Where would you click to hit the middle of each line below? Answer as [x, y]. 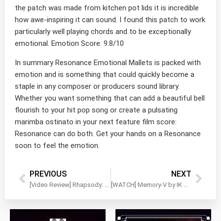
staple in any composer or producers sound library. [97, 86]
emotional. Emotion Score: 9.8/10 [69, 44]
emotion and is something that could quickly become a [105, 74]
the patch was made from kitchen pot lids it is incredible [107, 8]
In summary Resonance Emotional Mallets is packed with [108, 62]
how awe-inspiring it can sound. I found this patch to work [110, 20]
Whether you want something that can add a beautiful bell [110, 98]
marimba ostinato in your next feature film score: [96, 122]
